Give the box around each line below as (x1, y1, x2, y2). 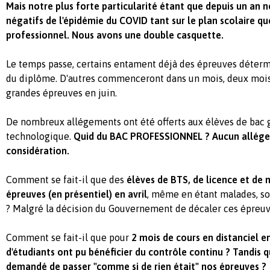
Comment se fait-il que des (6, 174, 127, 185)
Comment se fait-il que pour (6, 231, 131, 243)
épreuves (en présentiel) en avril (6, 188, 147, 199)
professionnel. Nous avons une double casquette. (6, 29, 224, 40)
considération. (6, 145, 69, 156)
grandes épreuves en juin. (6, 87, 117, 98)
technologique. (6, 130, 74, 142)
